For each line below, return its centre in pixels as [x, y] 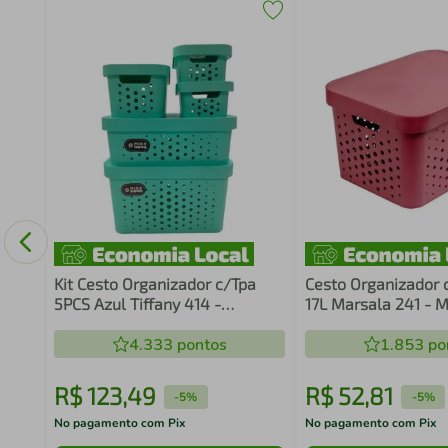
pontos [199, 345]
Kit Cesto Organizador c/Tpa [154, 283]
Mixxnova [88, 323]
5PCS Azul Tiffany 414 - [137, 303]
